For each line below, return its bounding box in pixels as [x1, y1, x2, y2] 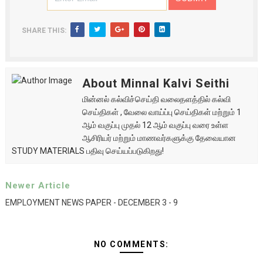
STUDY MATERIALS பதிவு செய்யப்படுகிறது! [11, 146, 164, 156]
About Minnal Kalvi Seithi [82, 76, 230, 90]
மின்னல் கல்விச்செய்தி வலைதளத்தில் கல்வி [82, 95, 231, 104]
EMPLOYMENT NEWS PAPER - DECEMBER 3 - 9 [5, 198, 178, 207]
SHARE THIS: [21, 26, 66, 35]
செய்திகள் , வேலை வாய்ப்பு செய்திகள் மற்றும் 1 [82, 107, 241, 117]
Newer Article [5, 180, 70, 191]
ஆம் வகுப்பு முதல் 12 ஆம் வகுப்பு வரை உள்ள [82, 120, 228, 130]
